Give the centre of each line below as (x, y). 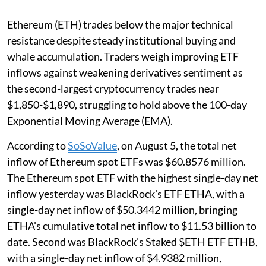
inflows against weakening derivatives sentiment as (125, 73)
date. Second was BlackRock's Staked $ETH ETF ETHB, (132, 242)
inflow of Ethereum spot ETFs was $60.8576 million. (126, 162)
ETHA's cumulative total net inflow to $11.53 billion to (132, 226)
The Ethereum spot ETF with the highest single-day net (133, 178)
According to (37, 146)
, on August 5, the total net (177, 146)
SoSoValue (92, 146)
